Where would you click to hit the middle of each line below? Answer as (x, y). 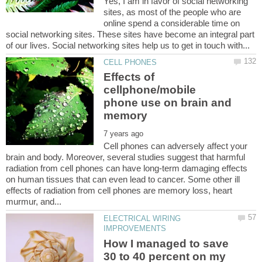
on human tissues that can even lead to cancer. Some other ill (123, 180)
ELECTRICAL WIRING (142, 219)
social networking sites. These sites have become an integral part (130, 34)
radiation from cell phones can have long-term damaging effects (127, 168)
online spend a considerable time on (172, 23)
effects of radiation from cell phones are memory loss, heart (119, 191)
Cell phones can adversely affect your (176, 146)
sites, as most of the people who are (173, 12)
